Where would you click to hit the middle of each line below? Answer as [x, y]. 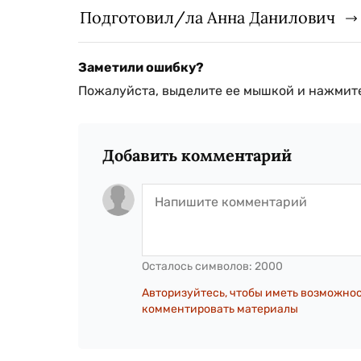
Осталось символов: [198, 267]
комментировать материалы [220, 309]
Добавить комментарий [197, 156]
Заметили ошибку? [141, 68]
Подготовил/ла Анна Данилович [207, 18]
